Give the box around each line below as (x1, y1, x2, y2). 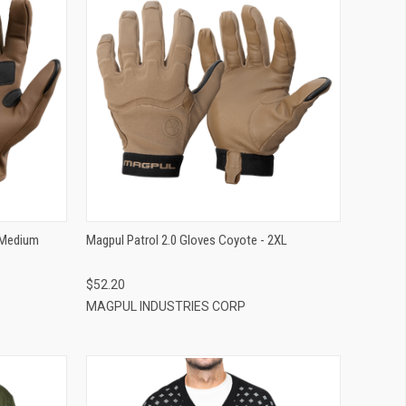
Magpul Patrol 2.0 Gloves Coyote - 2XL (85, 231, 287, 248)
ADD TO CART (178, 101, 248, 115)
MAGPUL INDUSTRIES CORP (85, 298, 246, 314)
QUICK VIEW (182, 72, 244, 86)
